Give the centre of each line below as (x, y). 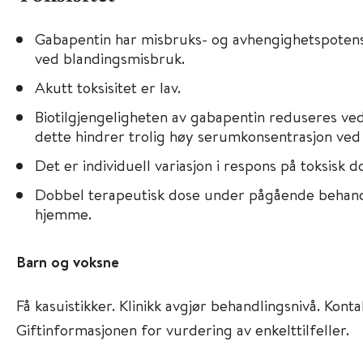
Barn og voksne (67, 262)
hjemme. (63, 214)
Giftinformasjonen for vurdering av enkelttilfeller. (182, 329)
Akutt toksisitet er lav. (107, 87)
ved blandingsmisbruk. (109, 58)
